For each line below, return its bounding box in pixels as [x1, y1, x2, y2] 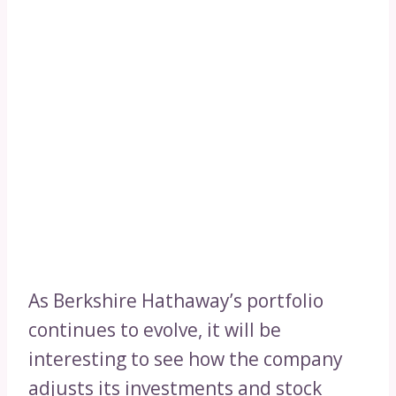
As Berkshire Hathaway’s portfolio [28, 288, 324, 314]
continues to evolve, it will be [28, 317, 281, 343]
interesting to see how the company [28, 346, 343, 372]
